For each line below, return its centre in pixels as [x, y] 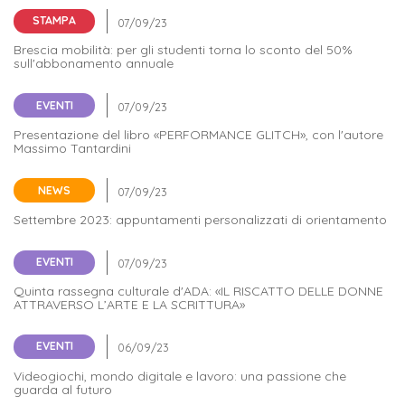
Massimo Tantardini [72, 149]
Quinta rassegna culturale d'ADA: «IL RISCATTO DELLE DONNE [198, 291]
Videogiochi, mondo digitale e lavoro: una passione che [180, 376]
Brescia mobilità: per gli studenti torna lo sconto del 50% [183, 49]
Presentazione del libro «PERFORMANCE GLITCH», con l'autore [198, 135]
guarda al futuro [63, 389]
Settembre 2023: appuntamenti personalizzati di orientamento [200, 220]
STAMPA [54, 21]
